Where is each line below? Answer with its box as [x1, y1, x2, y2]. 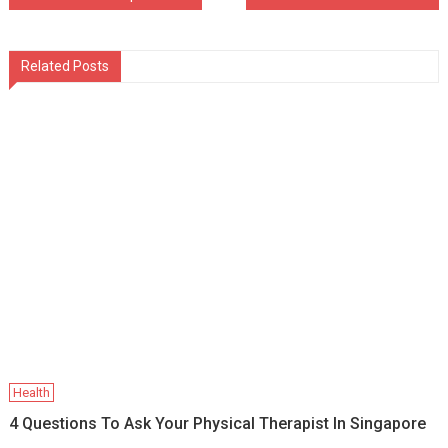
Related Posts [20, 58, 109, 75]
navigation [7, 21, 152, 57]
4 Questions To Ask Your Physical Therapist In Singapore [9, 414, 427, 434]
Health [13, 385, 51, 401]
